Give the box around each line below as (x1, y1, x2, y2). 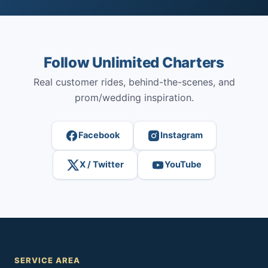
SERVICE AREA (14, 255, 81, 265)
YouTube (165, 159, 202, 170)
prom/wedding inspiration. (74, 92, 194, 103)
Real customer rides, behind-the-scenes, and (33, 76, 235, 88)
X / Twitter (80, 159, 124, 170)
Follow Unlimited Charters (44, 54, 224, 71)
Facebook (78, 130, 120, 141)
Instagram (160, 130, 203, 141)
